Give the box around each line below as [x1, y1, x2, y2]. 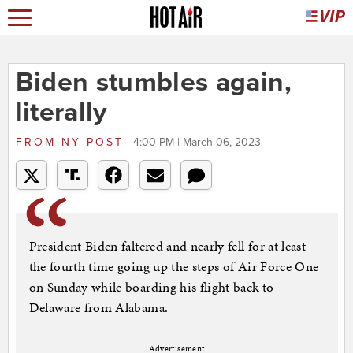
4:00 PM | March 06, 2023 [132, 136, 261, 150]
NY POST [55, 136, 129, 150]
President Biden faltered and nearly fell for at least [28, 236, 307, 256]
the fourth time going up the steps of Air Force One [28, 257, 319, 277]
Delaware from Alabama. [28, 298, 169, 318]
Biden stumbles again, [15, 66, 292, 99]
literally [15, 96, 107, 129]
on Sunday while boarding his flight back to [28, 277, 274, 297]
